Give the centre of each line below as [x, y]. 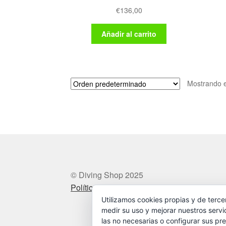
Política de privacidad [109, 187]
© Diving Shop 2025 [107, 175]
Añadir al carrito [129, 34]
